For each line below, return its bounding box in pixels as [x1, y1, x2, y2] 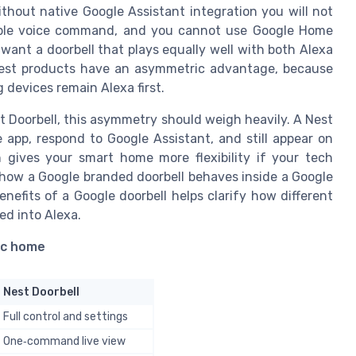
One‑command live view [3, 335, 126, 349]
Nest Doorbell [3, 285, 79, 300]
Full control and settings [3, 310, 128, 324]
